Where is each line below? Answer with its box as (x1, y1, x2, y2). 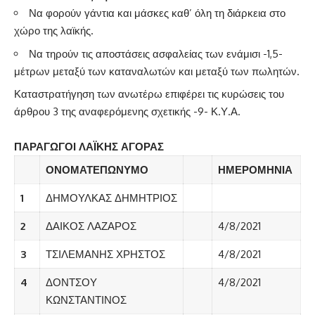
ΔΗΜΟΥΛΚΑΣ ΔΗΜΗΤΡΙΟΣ (45, 191, 177, 205)
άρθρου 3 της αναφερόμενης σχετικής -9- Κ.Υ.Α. (14, 105, 240, 119)
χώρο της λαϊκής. (14, 24, 94, 38)
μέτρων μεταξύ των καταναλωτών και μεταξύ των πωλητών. (14, 64, 300, 78)
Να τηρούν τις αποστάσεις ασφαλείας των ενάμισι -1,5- (29, 46, 283, 60)
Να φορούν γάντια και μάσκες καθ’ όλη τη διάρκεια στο (29, 6, 285, 20)
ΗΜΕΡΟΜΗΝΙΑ (217, 163, 292, 177)
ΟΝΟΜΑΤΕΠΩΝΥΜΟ (45, 163, 148, 177)
